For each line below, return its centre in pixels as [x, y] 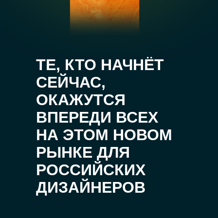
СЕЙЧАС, [71, 82]
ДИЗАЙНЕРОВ [91, 187]
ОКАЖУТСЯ [81, 100]
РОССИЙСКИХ [91, 170]
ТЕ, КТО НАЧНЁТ [100, 65]
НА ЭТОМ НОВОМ [104, 135]
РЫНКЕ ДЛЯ [83, 152]
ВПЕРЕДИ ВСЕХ [97, 117]
